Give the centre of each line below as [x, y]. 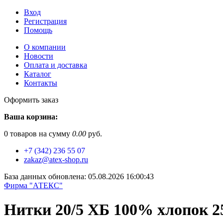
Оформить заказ [31, 100]
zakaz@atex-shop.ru [56, 160]
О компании [45, 47]
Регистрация [45, 21]
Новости [39, 56]
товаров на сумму [40, 134]
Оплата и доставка [56, 65]
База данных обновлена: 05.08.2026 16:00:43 [79, 176]
